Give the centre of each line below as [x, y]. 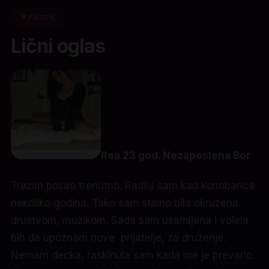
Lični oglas [58, 46]
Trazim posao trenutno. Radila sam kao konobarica [133, 185]
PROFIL [42, 18]
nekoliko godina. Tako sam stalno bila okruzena [125, 203]
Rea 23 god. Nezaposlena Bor [176, 156]
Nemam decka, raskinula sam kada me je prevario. [133, 255]
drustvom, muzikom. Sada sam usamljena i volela [130, 220]
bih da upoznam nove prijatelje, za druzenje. [118, 237]
